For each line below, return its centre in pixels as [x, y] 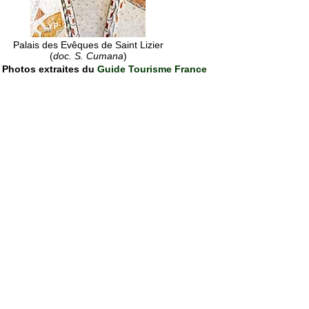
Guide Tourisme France [152, 69]
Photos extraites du [50, 69]
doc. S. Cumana [88, 56]
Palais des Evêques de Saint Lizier [88, 45]
